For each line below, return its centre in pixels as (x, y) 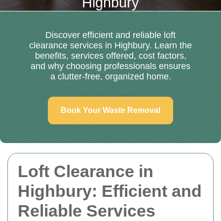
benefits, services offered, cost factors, (110, 56)
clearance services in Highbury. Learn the (110, 45)
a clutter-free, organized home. (110, 76)
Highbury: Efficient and (110, 191)
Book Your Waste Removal (110, 110)
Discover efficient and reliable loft (110, 35)
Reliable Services (87, 211)
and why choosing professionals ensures (110, 66)
